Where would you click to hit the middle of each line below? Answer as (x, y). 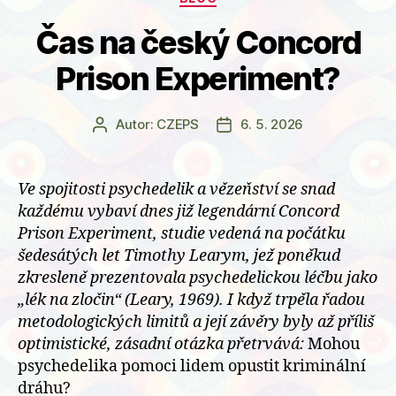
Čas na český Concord (198, 42)
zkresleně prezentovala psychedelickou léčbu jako (198, 278)
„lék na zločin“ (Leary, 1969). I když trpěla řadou (191, 300)
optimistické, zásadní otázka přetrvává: (163, 344)
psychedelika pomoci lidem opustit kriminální (192, 366)
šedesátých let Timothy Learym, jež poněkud (179, 255)
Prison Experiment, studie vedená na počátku (182, 233)
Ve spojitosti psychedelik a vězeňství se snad (176, 189)
